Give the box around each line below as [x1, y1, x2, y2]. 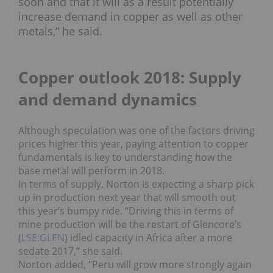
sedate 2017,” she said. [18, 244, 122, 258]
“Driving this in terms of [125, 204, 233, 218]
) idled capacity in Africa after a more [65, 230, 232, 244]
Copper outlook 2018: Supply [18, 66, 241, 88]
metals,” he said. [18, 23, 102, 38]
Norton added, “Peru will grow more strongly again [18, 257, 252, 271]
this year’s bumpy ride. [18, 204, 125, 218]
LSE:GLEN [21, 230, 65, 244]
